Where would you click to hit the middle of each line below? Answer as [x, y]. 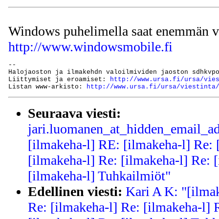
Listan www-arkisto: [47, 87]
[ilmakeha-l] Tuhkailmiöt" [99, 176]
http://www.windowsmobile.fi [90, 46]
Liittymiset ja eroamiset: [59, 79]
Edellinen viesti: [75, 192]
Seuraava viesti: [74, 113]
